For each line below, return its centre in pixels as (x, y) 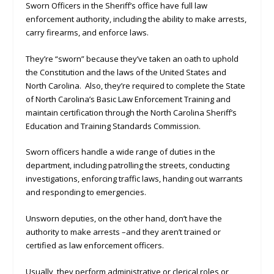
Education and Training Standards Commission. (113, 126)
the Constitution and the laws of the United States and (126, 72)
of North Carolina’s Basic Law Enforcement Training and (128, 99)
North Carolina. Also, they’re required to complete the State (136, 85)
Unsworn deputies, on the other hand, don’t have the (124, 219)
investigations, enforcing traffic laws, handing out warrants (135, 179)
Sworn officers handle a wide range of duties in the (121, 152)
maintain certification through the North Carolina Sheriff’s (131, 112)
